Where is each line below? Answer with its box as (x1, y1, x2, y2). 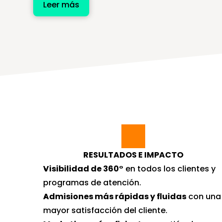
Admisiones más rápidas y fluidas (43, 191, 187, 202)
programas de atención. (43, 177, 142, 188)
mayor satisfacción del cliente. (43, 205, 168, 216)
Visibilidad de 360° (43, 163, 124, 174)
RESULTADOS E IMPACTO (83, 149, 183, 161)
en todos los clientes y (123, 163, 216, 174)
